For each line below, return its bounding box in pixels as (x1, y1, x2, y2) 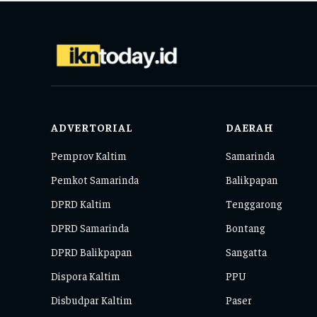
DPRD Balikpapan (51, 244, 132, 258)
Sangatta (226, 244, 267, 258)
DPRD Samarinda (51, 220, 129, 234)
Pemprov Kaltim (51, 148, 127, 162)
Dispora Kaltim (51, 268, 120, 282)
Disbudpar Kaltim (51, 292, 132, 306)
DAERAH (226, 120, 274, 134)
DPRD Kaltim (51, 196, 111, 210)
